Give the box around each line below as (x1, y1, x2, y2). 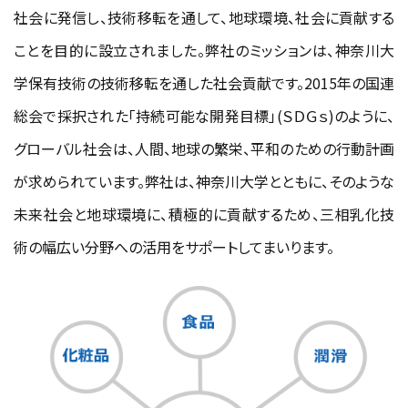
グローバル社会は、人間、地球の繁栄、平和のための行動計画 (14, 138, 394, 159)
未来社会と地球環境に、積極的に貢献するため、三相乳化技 (14, 203, 394, 225)
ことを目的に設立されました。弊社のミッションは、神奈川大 (14, 39, 394, 61)
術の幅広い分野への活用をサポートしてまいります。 (14, 236, 334, 258)
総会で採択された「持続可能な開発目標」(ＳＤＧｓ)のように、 (14, 105, 394, 127)
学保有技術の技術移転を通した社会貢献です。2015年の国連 (14, 72, 394, 94)
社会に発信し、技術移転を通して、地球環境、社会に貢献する (14, 6, 394, 28)
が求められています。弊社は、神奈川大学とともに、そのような (14, 170, 394, 192)
